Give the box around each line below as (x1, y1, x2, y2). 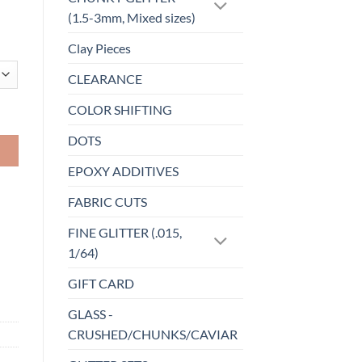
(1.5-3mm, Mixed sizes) (67, 10, 196, 26)
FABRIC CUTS (67, 194, 147, 210)
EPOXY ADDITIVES (67, 163, 179, 179)
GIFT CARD (67, 276, 134, 292)
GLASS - (67, 306, 113, 322)
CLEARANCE (67, 71, 142, 87)
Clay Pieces (67, 40, 131, 57)
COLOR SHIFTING (67, 102, 172, 118)
